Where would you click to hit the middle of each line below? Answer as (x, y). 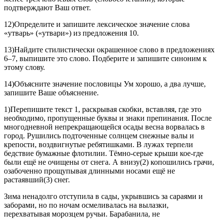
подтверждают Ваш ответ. (47, 8)
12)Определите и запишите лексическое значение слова (97, 24)
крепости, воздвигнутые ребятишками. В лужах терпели (99, 145)
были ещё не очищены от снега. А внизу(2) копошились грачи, (109, 162)
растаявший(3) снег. (37, 180)
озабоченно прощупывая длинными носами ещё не (89, 171)
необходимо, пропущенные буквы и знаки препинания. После (108, 118)
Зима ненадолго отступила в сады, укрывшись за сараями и (103, 197)
